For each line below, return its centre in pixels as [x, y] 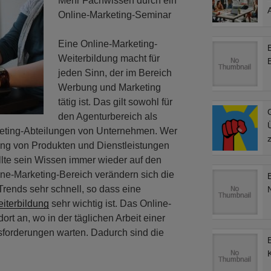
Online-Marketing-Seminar [115, 15]
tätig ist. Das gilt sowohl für [115, 102]
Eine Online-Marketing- [108, 44]
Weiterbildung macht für [109, 59]
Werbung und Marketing [109, 88]
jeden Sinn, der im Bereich [115, 73]
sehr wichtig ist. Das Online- [110, 204]
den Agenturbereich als [108, 117]
